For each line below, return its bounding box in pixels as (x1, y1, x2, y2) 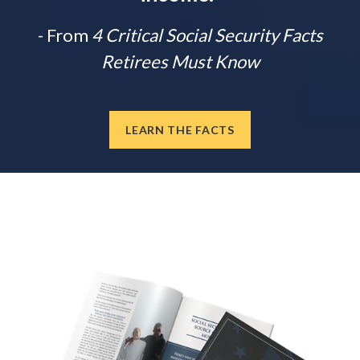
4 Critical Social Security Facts (88, 24, 323, 47)
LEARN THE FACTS (125, 123, 235, 137)
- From (37, 24, 88, 47)
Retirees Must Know (100, 51, 260, 73)
